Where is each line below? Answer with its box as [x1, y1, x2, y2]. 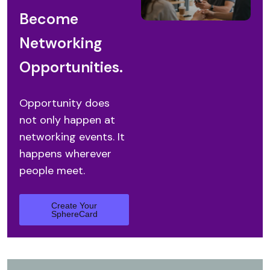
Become [19, 8, 78, 29]
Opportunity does [19, 95, 110, 110]
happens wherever [19, 146, 111, 161]
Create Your [51, 200, 97, 210]
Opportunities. [19, 57, 123, 77]
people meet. [19, 163, 85, 178]
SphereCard [51, 209, 98, 219]
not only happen [19, 112, 104, 127]
